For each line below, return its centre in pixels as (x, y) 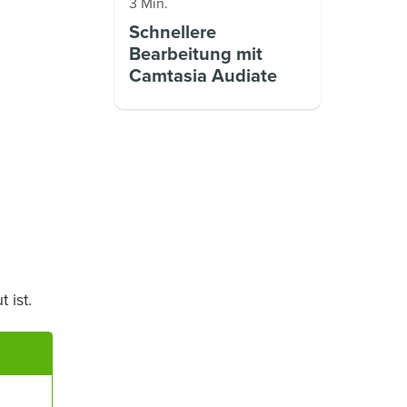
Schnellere (173, 33)
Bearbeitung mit (196, 55)
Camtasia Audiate (203, 77)
